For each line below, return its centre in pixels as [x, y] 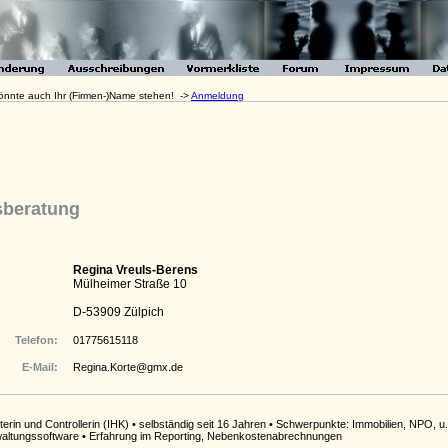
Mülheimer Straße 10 [130, 284]
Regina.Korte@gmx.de [128, 367]
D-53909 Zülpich [118, 312]
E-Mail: [40, 367]
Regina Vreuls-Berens [135, 270]
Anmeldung [217, 95]
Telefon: [36, 340]
